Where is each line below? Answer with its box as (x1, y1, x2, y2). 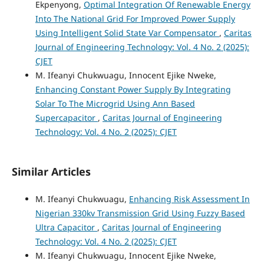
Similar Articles (11, 164, 91, 179)
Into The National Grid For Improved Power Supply (35, 13, 235, 25)
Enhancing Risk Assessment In (128, 193, 250, 205)
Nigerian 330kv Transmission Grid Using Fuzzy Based (35, 207, 245, 219)
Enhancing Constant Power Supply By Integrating (35, 84, 231, 95)
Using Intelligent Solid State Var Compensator (35, 27, 219, 39)
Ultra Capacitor (35, 222, 97, 233)
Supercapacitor (35, 112, 98, 124)
